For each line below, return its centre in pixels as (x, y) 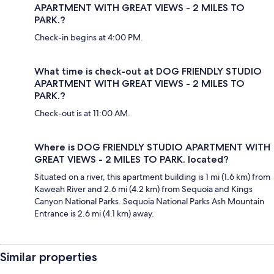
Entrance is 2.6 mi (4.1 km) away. (94, 213)
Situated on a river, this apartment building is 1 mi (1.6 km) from (152, 177)
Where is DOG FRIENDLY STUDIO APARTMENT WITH (152, 147)
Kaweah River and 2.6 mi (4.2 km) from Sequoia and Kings (143, 189)
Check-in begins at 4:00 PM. (89, 37)
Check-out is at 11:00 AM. (82, 113)
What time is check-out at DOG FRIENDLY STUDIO (148, 71)
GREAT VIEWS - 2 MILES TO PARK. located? (131, 159)
